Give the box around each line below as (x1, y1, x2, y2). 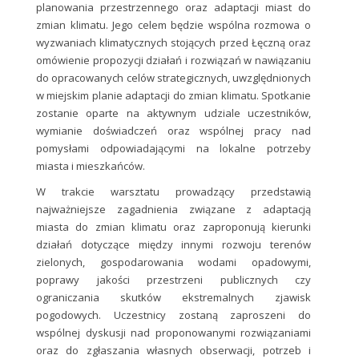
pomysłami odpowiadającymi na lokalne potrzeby (36, 140, 311, 155)
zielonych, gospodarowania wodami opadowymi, (36, 254, 311, 269)
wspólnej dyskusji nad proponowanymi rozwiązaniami (36, 325, 311, 340)
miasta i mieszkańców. (36, 158, 145, 173)
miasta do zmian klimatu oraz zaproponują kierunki (36, 219, 311, 234)
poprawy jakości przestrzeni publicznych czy (36, 272, 311, 287)
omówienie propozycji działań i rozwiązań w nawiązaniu (36, 52, 311, 67)
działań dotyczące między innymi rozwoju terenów (36, 236, 311, 252)
